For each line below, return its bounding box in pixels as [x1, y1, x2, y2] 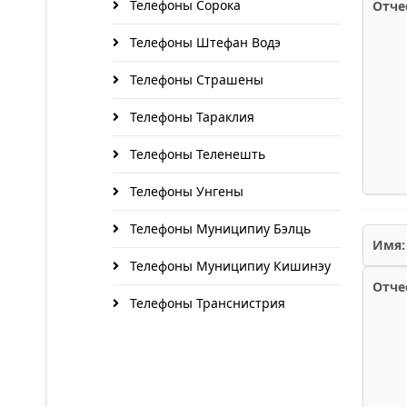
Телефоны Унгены [126, 183, 243, 200]
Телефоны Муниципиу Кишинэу [126, 257, 331, 274]
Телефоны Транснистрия [126, 294, 285, 312]
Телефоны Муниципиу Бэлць [126, 220, 311, 237]
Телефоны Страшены [126, 71, 263, 88]
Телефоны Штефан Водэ [126, 34, 281, 51]
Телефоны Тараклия [126, 108, 254, 125]
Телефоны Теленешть [126, 145, 265, 163]
